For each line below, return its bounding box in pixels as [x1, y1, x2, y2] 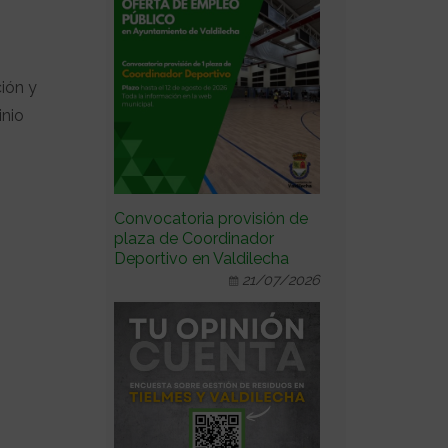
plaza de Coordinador [114, 229, 274, 249]
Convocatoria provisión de [114, 209, 308, 229]
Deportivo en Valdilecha [114, 249, 289, 269]
